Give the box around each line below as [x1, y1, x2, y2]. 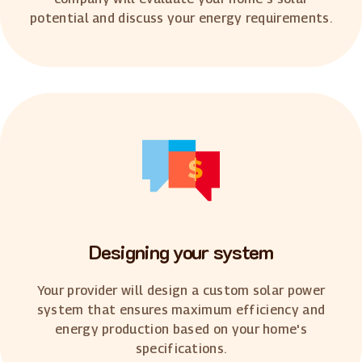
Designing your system [88, 238, 274, 264]
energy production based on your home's [54, 321, 308, 337]
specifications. [135, 340, 227, 356]
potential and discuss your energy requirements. [29, 10, 333, 26]
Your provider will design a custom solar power [36, 282, 326, 298]
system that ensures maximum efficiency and [36, 301, 326, 318]
